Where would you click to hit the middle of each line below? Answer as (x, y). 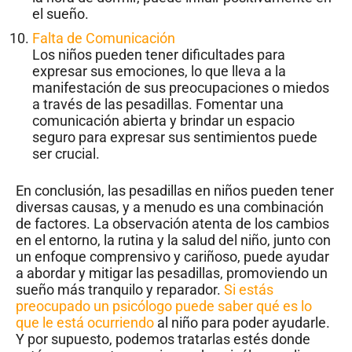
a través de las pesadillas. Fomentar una (158, 104)
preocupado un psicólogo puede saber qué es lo (164, 306)
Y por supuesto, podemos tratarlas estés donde (163, 339)
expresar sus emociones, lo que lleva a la (159, 71)
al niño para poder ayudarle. (242, 323)
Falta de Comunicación (104, 38)
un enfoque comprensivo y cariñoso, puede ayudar (172, 257)
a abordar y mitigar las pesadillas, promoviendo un (172, 273)
